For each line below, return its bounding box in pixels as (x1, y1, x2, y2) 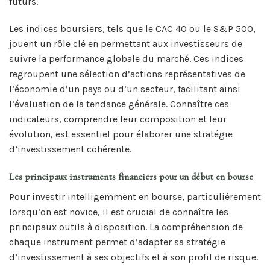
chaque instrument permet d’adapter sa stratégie (9, 236, 225, 248)
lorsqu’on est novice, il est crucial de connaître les (9, 206, 228, 218)
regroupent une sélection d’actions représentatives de (9, 68, 245, 80)
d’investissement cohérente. (9, 143, 131, 155)
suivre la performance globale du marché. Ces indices (9, 53, 243, 65)
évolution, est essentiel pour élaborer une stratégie (9, 128, 233, 140)
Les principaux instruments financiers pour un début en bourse (9, 171, 253, 183)
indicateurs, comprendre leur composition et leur (9, 113, 227, 125)
